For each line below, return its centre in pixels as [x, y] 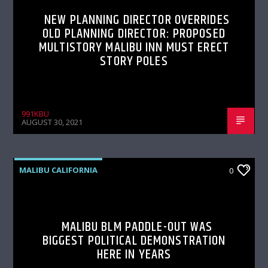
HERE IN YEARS [134, 255]
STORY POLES [134, 62]
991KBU [36, 114]
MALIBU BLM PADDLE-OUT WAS [137, 227]
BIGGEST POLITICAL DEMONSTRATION [134, 241]
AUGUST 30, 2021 [52, 122]
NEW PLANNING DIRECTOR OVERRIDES [137, 20]
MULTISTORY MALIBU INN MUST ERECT [134, 48]
